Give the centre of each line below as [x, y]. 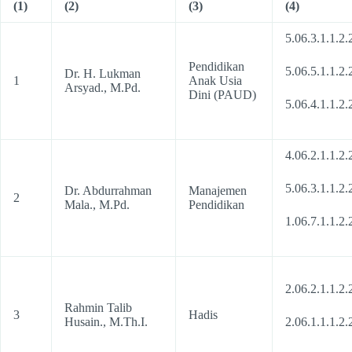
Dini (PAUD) [222, 95]
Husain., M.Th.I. [106, 322]
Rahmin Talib [98, 308]
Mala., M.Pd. [97, 205]
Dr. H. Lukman [103, 73]
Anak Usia [215, 81]
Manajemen [218, 191]
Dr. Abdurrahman [108, 191]
